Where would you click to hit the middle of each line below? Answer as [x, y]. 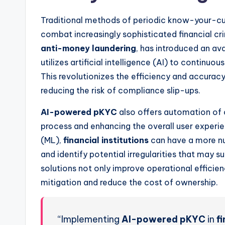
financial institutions [106, 140]
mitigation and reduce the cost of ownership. [129, 182]
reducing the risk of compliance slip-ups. [121, 90]
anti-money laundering [88, 48]
